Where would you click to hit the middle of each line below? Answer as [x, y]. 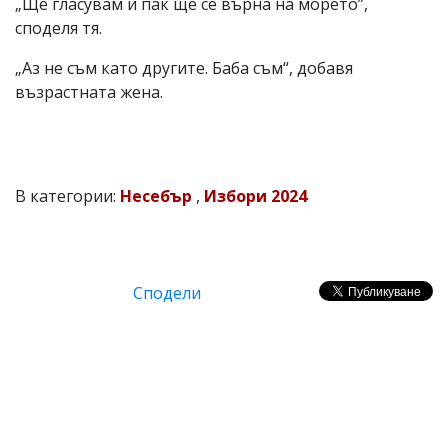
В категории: [67, 195]
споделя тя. [62, 27]
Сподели [167, 292]
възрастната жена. [91, 91]
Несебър [156, 195]
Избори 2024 [255, 195]
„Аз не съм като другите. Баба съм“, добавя [184, 67]
